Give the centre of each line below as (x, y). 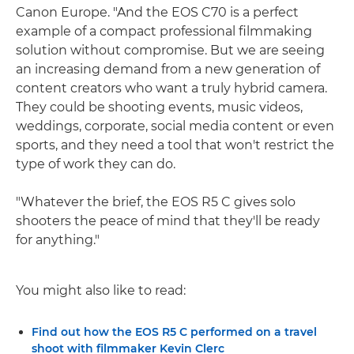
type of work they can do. (96, 164)
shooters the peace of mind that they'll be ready (168, 220)
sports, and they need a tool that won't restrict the (175, 145)
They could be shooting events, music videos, (159, 107)
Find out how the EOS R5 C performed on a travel (174, 331)
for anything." (58, 239)
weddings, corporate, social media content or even (175, 126)
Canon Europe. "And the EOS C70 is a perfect (157, 12)
